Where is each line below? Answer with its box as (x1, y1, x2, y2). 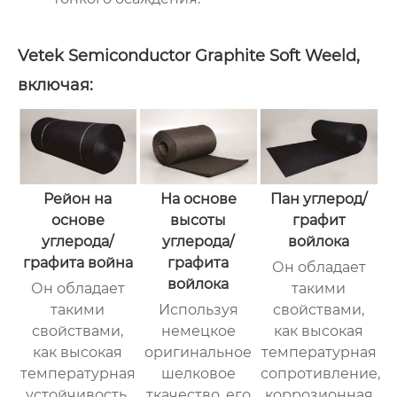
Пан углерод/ (270, 190, 368, 207)
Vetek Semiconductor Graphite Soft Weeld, (18, 45, 360, 66)
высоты (170, 211, 227, 229)
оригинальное (144, 343, 253, 361)
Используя (158, 300, 238, 318)
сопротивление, (260, 364, 380, 382)
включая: (18, 74, 93, 95)
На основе (160, 190, 237, 207)
